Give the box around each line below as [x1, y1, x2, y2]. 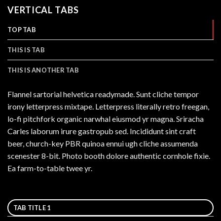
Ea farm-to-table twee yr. [7, 163, 92, 173]
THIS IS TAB [7, 45, 45, 54]
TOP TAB [7, 25, 36, 34]
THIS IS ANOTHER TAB [7, 66, 79, 74]
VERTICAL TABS [7, 4, 79, 15]
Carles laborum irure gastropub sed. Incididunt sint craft [7, 126, 196, 136]
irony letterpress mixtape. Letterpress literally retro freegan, [7, 101, 209, 111]
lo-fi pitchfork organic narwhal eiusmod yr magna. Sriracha [7, 113, 204, 123]
